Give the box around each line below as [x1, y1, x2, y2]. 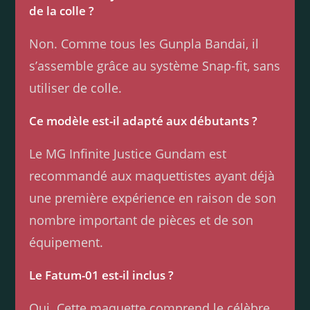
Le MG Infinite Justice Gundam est [29, 145, 227, 163]
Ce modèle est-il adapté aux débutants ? [29, 113, 258, 129]
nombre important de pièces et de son [29, 212, 254, 229]
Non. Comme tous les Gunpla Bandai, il [29, 35, 259, 53]
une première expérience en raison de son [29, 190, 277, 207]
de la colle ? [29, 3, 95, 19]
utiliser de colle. [29, 80, 122, 97]
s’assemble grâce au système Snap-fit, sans [29, 57, 281, 75]
